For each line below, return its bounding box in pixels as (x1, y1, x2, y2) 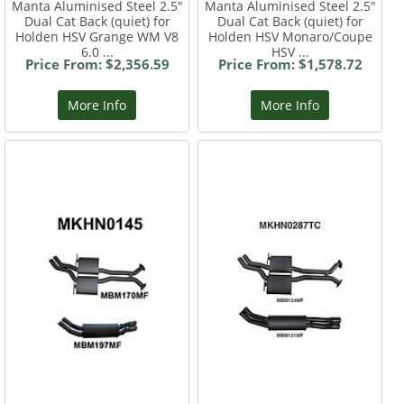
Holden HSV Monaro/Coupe (207, 28, 372, 46)
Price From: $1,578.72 (217, 55, 363, 74)
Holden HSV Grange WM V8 (15, 28, 179, 46)
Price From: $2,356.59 (24, 55, 170, 74)
